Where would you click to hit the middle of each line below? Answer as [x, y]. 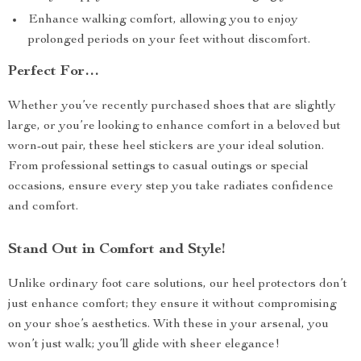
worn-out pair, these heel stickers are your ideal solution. [166, 147]
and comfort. [43, 207]
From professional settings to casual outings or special [158, 167]
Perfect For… [54, 72]
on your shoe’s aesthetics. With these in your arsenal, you [168, 325]
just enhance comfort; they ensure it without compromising [172, 305]
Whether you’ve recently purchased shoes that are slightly [172, 106]
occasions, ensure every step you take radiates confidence [171, 187]
